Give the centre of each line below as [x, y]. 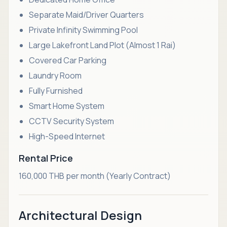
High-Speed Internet [67, 136]
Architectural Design [80, 215]
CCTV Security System [71, 121]
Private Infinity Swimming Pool [83, 30]
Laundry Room [55, 75]
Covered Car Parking [68, 60]
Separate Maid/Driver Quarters [86, 15]
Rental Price [46, 158]
